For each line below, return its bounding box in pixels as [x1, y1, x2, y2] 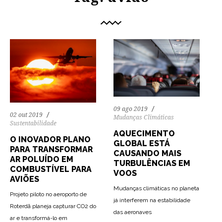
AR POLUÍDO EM [10, 155, 73, 165]
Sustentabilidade [10, 120, 56, 127]
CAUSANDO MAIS [113, 148, 181, 158]
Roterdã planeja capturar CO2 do [10, 203, 96, 210]
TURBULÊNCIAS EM [113, 158, 190, 168]
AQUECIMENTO [113, 128, 175, 138]
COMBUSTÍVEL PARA [10, 165, 92, 174]
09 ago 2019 [113, 105, 148, 112]
